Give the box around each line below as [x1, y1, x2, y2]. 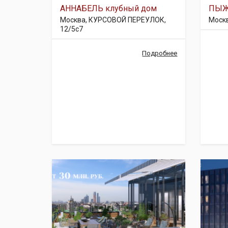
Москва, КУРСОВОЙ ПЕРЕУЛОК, [60, 16, 166, 24]
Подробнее [142, 49, 178, 57]
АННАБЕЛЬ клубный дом [60, 4, 157, 13]
